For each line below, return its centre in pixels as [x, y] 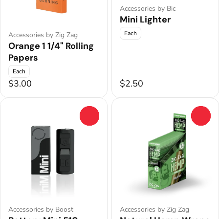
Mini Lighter [145, 19]
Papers [23, 58]
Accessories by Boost [41, 210]
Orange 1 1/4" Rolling [51, 46]
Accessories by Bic [148, 8]
